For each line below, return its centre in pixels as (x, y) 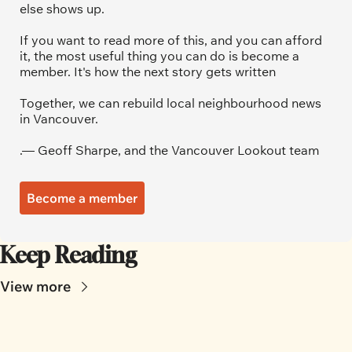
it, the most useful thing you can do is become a (159, 56)
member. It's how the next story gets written (148, 72)
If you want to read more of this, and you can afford (171, 40)
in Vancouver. (59, 119)
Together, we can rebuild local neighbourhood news (170, 103)
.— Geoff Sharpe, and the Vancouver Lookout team (169, 150)
